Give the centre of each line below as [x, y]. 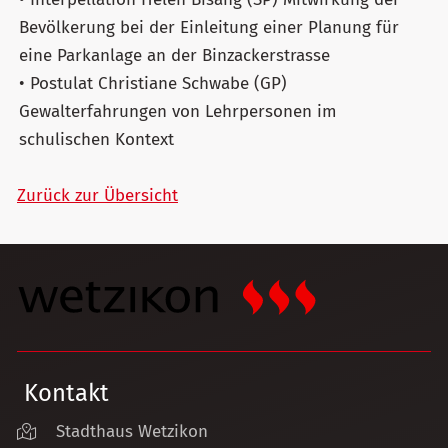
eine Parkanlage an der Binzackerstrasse [174, 55]
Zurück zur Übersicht [97, 195]
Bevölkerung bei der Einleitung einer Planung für [209, 27]
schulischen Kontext [96, 139]
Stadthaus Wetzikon [132, 432]
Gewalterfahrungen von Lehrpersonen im [178, 111]
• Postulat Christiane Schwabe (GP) [153, 83]
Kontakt [66, 393]
